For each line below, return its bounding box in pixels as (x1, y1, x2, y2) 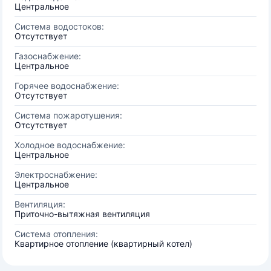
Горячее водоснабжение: (15, 80, 119, 91)
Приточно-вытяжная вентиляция (15, 209, 150, 219)
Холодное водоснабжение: (15, 140, 125, 150)
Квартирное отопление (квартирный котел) (15, 238, 192, 249)
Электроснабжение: (15, 169, 97, 180)
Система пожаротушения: (15, 110, 122, 120)
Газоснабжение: (15, 51, 81, 61)
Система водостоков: (15, 21, 104, 31)
